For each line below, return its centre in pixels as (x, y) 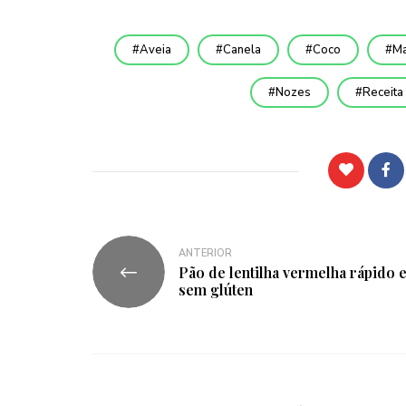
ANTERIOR (205, 254)
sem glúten (216, 290)
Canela (242, 50)
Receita (382, 93)
